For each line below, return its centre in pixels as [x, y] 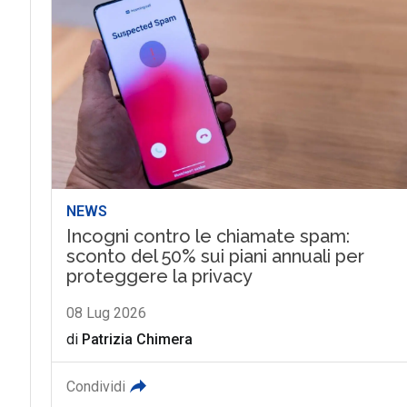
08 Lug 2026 [106, 313]
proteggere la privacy [159, 276]
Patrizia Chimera [137, 339]
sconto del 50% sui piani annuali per [215, 256]
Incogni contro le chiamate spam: [208, 236]
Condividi [95, 386]
